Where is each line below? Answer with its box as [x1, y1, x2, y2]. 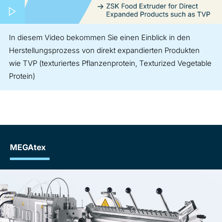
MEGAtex [10, 142, 46, 153]
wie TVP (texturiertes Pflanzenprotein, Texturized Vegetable [9, 58, 212, 68]
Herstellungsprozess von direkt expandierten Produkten [9, 46, 200, 55]
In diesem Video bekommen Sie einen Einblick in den [9, 33, 190, 43]
